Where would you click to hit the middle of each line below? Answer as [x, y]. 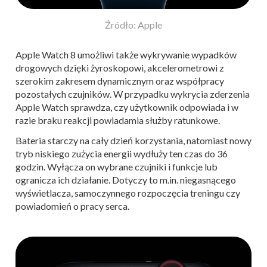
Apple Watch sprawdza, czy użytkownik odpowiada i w [127, 107]
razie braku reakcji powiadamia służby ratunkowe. [118, 120]
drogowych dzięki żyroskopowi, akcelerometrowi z [120, 68]
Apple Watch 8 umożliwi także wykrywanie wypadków [126, 55]
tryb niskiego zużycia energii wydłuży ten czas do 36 [122, 154]
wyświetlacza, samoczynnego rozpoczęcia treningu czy [128, 193]
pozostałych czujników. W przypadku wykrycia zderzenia [133, 94]
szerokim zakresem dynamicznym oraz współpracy [120, 81]
